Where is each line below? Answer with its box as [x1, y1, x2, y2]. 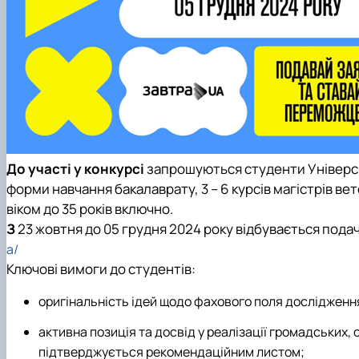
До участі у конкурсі [6, 159, 147, 178]
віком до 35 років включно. [6, 199, 173, 218]
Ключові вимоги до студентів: [6, 259, 196, 278]
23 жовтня [18, 219, 83, 238]
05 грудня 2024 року [103, 219, 233, 238]
